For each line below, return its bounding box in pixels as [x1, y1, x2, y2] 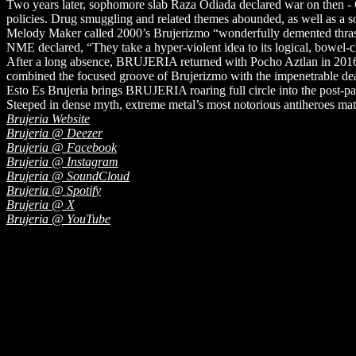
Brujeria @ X [6, 197, 75, 211]
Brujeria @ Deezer [6, 126, 103, 140]
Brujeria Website [6, 111, 90, 126]
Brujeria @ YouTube [6, 211, 110, 226]
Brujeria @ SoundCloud [6, 168, 130, 183]
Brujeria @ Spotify [6, 183, 101, 197]
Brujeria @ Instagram [6, 154, 118, 168]
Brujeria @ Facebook [6, 140, 117, 154]
